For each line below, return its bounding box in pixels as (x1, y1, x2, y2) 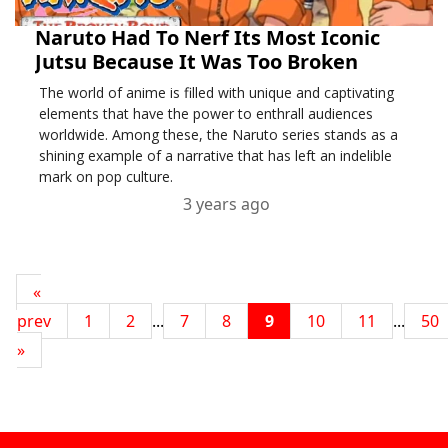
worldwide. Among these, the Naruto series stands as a (38, 125, 398, 144)
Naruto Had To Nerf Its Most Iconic (35, 24, 380, 51)
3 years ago (183, 193, 270, 215)
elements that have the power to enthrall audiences (38, 104, 373, 123)
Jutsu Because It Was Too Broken (35, 48, 358, 75)
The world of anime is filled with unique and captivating (38, 83, 394, 102)
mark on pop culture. (38, 167, 173, 186)
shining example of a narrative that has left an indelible (38, 146, 392, 165)
